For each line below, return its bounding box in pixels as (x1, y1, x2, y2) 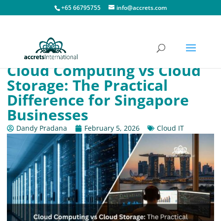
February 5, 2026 (84, 123, 140, 133)
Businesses (7, 105, 88, 125)
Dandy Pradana (16, 123, 67, 133)
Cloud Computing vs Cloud (7, 60, 201, 80)
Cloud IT (157, 123, 184, 133)
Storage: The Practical (7, 75, 168, 95)
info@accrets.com (116, 3, 167, 12)
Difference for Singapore (7, 90, 189, 110)
